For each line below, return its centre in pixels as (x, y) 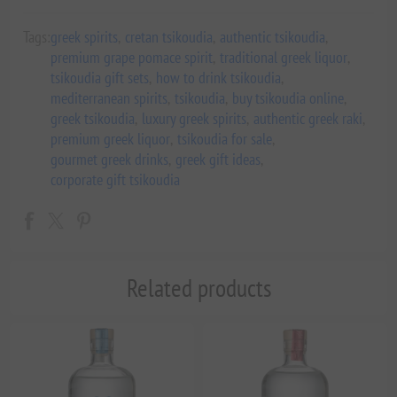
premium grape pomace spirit (132, 57)
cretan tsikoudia (169, 36)
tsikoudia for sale (225, 138)
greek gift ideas (218, 159)
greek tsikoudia (93, 118)
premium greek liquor (111, 138)
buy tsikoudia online (288, 97)
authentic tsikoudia (273, 36)
